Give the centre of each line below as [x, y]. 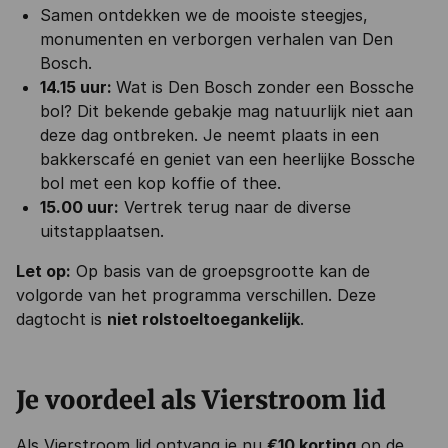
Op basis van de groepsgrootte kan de [220, 271]
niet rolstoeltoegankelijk [203, 319]
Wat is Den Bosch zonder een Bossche [265, 87]
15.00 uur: [79, 207]
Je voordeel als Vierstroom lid [201, 400]
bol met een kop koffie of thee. [160, 183]
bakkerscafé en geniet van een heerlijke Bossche [227, 159]
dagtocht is [61, 319]
